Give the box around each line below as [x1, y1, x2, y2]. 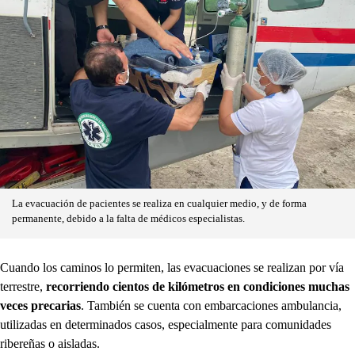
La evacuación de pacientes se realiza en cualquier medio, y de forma [12, 198, 307, 210]
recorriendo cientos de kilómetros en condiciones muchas [46, 280, 349, 294]
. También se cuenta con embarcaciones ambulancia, [81, 299, 342, 313]
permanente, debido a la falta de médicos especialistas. [12, 213, 245, 225]
